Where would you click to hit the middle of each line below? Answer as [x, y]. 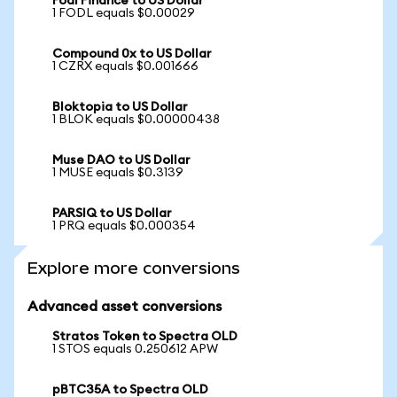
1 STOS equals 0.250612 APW [135, 349]
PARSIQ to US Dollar [112, 214]
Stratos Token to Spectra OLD [145, 337]
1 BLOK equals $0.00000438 [136, 120]
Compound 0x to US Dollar [132, 54]
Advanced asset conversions [125, 307]
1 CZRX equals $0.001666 [125, 66]
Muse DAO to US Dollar [121, 160]
